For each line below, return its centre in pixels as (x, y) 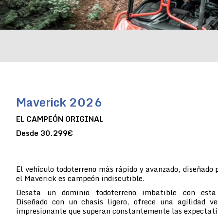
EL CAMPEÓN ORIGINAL (60, 118)
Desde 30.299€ (45, 133)
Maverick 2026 (59, 102)
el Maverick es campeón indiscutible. (80, 178)
